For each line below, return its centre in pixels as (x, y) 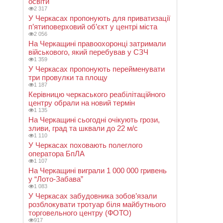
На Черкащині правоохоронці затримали (97, 44)
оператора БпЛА (56, 154)
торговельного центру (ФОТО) (80, 213)
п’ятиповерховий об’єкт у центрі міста (93, 27)
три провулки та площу (68, 77)
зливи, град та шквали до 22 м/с (83, 128)
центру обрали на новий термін (82, 103)
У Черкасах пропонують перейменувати (97, 69)
